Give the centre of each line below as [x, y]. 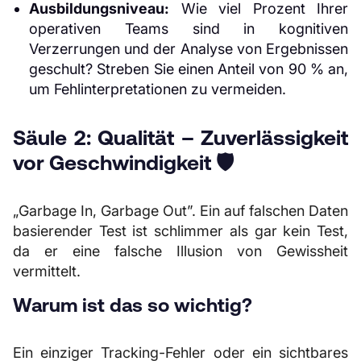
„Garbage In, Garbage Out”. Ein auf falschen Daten [180, 211]
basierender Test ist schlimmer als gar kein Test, [180, 231]
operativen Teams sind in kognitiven [189, 29]
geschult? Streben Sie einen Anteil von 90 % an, [189, 69]
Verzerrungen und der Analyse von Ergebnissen [189, 49]
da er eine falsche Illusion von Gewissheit [180, 251]
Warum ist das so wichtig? [133, 305]
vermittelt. [47, 271]
